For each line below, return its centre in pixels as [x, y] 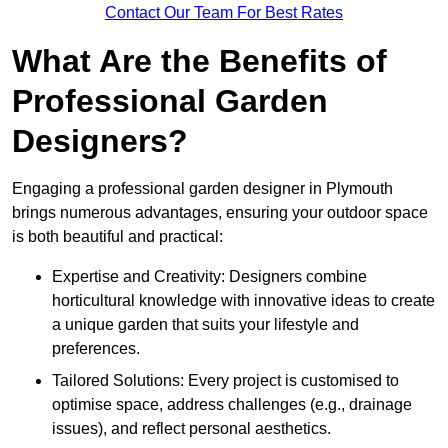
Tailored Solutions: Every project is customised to [225, 381]
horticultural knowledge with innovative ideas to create [243, 301]
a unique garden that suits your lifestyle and [205, 325]
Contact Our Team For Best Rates [224, 13]
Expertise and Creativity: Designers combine [209, 277]
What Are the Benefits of [199, 61]
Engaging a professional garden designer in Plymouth [202, 189]
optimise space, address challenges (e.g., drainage [232, 405]
